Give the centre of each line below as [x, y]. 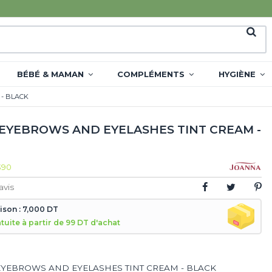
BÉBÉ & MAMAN [51, 74]
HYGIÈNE [238, 74]
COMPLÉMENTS [152, 74]
